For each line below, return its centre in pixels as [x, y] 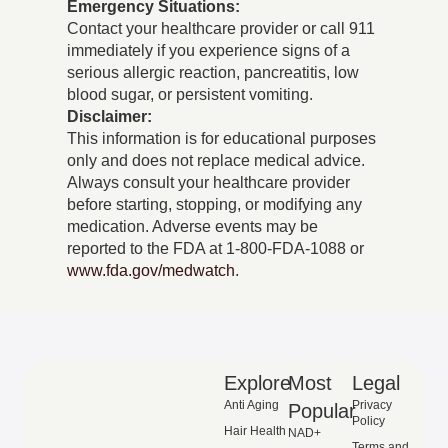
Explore [257, 382]
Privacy [371, 404]
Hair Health [255, 430]
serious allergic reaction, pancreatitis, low [213, 73]
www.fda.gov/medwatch [151, 271]
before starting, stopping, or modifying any [215, 205]
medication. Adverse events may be [193, 227]
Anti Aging [251, 404]
